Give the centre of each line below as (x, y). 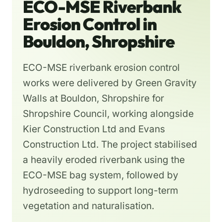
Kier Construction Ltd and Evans (94, 129)
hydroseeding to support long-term (101, 191)
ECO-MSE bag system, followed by (101, 175)
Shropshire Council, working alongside (108, 114)
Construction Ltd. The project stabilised (110, 145)
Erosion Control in (90, 24)
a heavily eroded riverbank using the (104, 160)
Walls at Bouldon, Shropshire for (93, 99)
